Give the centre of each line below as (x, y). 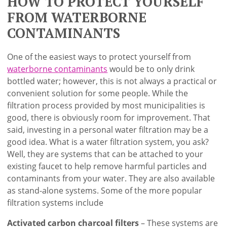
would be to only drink (151, 69)
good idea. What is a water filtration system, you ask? (108, 142)
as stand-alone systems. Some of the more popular (105, 190)
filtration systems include (55, 202)
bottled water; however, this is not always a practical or (112, 81)
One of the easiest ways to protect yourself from (99, 56)
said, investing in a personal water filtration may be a (108, 129)
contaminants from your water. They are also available (111, 178)
